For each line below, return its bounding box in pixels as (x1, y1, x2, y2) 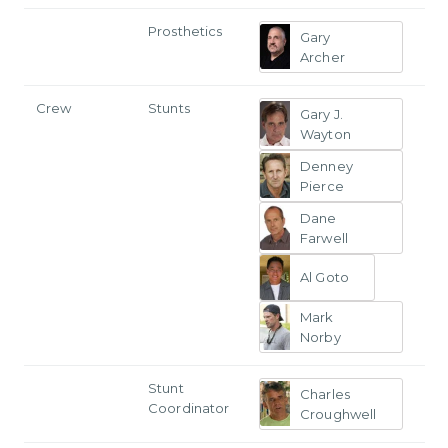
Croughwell (300, 405, 377, 422)
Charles (300, 385, 350, 402)
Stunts (148, 99, 190, 116)
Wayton (300, 125, 351, 142)
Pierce (300, 177, 344, 194)
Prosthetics (148, 22, 223, 39)
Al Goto (300, 269, 349, 286)
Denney (300, 157, 353, 174)
